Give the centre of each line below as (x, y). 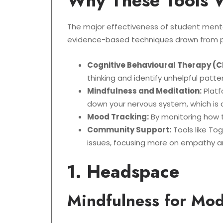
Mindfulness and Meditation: (144, 91)
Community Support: (129, 130)
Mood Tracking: (118, 117)
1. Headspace (123, 172)
